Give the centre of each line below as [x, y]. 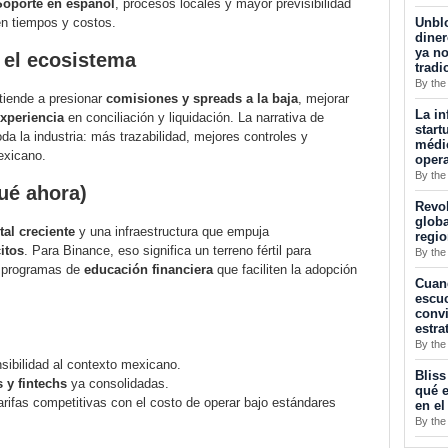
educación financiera [148, 270]
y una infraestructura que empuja [172, 232]
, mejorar [323, 99]
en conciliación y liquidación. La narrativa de [194, 118]
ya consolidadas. [118, 384]
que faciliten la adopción [285, 270]
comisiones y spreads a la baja [202, 99]
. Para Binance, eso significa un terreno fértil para [167, 251]
